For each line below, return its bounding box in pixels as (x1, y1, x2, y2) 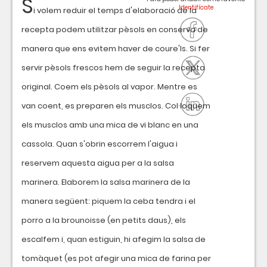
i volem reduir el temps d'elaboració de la (33, 5, 197, 16)
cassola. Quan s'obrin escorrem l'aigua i (21, 138, 178, 150)
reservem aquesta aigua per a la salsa (21, 157, 174, 169)
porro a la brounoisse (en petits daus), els (21, 215, 186, 226)
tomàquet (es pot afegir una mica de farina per (21, 253, 211, 264)
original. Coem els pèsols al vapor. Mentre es (21, 81, 197, 92)
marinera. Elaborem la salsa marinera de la (21, 176, 190, 188)
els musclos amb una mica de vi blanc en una (21, 119, 198, 131)
